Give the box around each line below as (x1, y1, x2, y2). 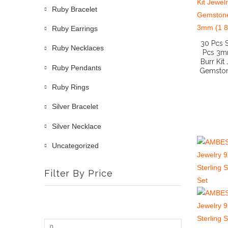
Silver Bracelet (52, 102, 98, 111)
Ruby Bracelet (52, 5, 97, 13)
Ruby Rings (52, 83, 89, 92)
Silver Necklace (52, 122, 101, 130)
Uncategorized (52, 141, 99, 150)
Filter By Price (44, 168, 113, 179)
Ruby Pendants (52, 63, 101, 72)
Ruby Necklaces (52, 44, 104, 52)
